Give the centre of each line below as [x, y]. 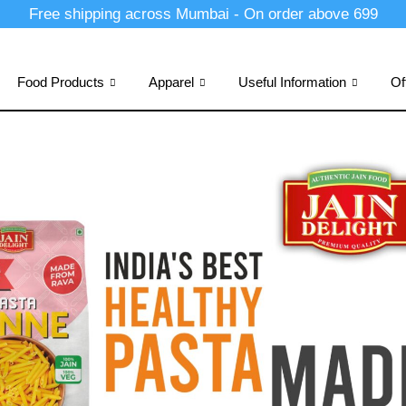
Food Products [60, 82]
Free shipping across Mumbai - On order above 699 [203, 14]
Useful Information [292, 82]
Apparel [171, 82]
